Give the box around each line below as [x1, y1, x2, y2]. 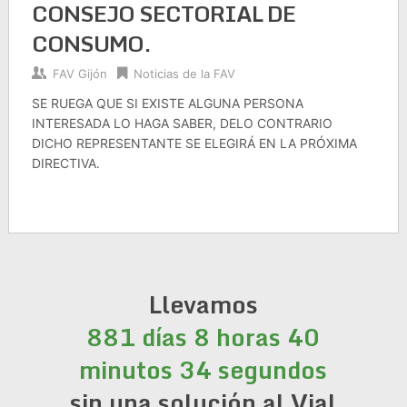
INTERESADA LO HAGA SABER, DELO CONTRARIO [31, 115, 333, 131]
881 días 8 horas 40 [86, 318, 321, 356]
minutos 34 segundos [79, 351, 328, 389]
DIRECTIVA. [31, 155, 100, 171]
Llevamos [148, 285, 258, 323]
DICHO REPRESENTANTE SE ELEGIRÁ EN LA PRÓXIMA [31, 135, 357, 151]
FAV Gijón [52, 66, 107, 81]
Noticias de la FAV [133, 66, 235, 81]
